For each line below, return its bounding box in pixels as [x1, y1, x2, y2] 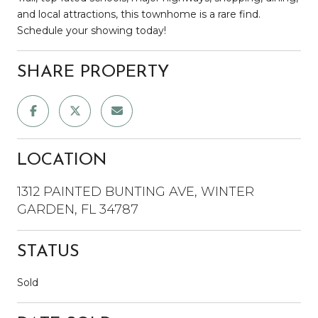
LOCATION [17, 151, 107, 169]
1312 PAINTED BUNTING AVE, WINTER [17, 183, 254, 199]
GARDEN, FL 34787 [17, 201, 138, 217]
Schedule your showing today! [17, 23, 166, 37]
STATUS [17, 243, 79, 261]
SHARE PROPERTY [17, 63, 169, 81]
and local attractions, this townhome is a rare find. [17, 7, 261, 21]
